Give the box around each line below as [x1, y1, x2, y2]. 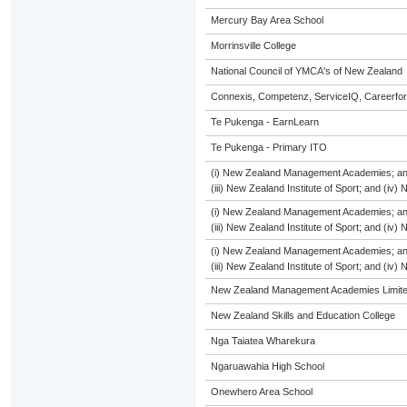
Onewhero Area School [210, 386, 313, 397]
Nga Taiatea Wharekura [210, 335, 315, 346]
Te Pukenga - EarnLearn [210, 116, 319, 127]
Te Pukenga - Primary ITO [210, 142, 327, 153]
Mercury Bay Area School [210, 15, 323, 25]
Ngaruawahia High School [210, 361, 324, 372]
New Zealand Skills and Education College [210, 310, 395, 321]
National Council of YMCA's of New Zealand [210, 65, 402, 76]
